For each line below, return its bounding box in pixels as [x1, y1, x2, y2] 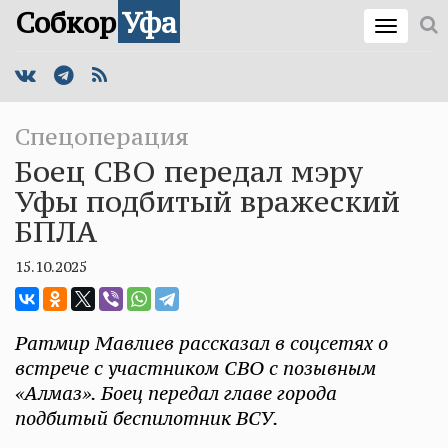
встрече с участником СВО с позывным [15, 356, 376, 380]
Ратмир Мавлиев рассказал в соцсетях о [15, 331, 388, 355]
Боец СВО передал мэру [15, 153, 363, 190]
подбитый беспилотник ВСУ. [15, 406, 279, 430]
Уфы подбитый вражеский [15, 183, 400, 220]
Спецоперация [15, 122, 189, 151]
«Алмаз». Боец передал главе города [15, 381, 337, 405]
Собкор [15, 5, 116, 41]
